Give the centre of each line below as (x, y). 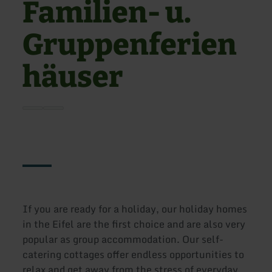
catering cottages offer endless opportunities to (134, 255)
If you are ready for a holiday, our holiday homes (135, 209)
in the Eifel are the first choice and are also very (134, 224)
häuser (73, 77)
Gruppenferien (130, 45)
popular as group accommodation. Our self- (123, 240)
